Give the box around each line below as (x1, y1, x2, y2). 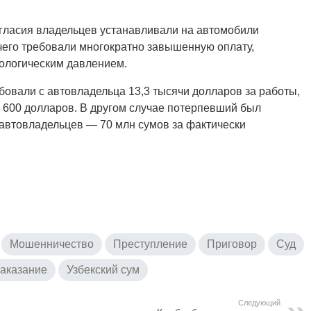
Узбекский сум (67, 263, 140, 276)
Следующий (238, 298, 280, 307)
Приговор (207, 237, 257, 250)
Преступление (113, 237, 187, 250)
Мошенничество (10, 237, 94, 250)
